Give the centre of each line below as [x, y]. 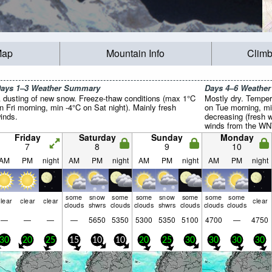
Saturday [97, 137]
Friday [27, 137]
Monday [237, 137]
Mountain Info [136, 53]
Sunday [167, 137]
